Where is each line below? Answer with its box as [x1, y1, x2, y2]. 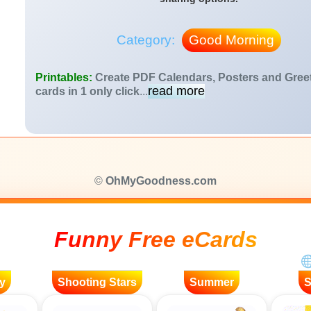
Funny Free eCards [53, 227, 258, 252]
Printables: [35, 72, 95, 83]
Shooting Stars [58, 276, 137, 288]
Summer [190, 276, 234, 288]
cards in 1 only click [35, 85, 140, 97]
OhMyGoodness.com [106, 175, 217, 187]
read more [148, 84, 205, 98]
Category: [116, 33, 178, 47]
